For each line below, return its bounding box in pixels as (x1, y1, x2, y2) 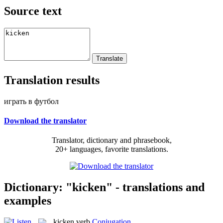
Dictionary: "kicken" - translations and (4, 180, 205, 194)
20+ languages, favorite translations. (55, 145, 168, 154)
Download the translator (4, 116, 87, 125)
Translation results (4, 73, 100, 87)
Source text (4, 4, 62, 17)
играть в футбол (4, 97, 59, 106)
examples (4, 194, 51, 207)
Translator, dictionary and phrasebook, (51, 136, 172, 145)
